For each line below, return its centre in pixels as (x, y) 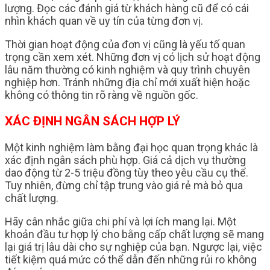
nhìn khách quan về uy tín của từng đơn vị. (104, 20)
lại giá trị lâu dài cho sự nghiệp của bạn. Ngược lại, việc (133, 246)
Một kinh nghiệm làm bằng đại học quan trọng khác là (131, 147)
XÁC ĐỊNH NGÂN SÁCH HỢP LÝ (93, 121)
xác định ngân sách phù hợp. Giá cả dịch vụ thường (125, 160)
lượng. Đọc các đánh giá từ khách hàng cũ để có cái (127, 8)
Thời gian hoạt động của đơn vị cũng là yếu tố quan (125, 44)
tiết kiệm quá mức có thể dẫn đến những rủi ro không (131, 259)
